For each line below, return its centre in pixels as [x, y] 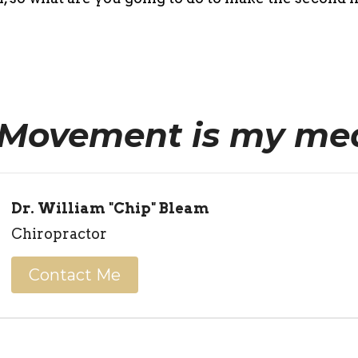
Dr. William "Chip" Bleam [110, 208]
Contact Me [75, 275]
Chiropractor [59, 234]
